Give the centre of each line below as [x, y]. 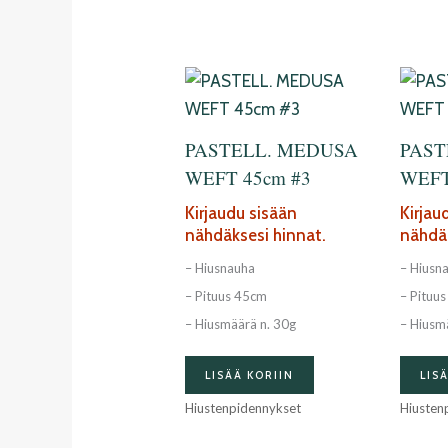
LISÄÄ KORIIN [250, 374]
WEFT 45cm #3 [248, 178]
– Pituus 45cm [226, 296]
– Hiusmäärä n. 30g [241, 324]
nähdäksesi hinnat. [256, 234]
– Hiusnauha [220, 268]
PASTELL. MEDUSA [272, 150]
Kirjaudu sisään [241, 212]
